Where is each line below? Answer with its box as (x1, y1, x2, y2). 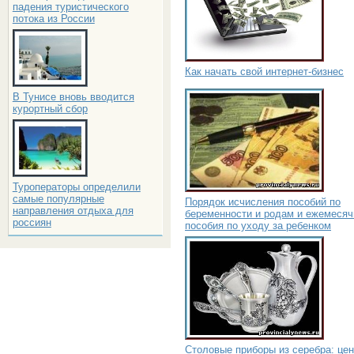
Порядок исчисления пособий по (185, 195, 341, 208)
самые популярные (12, 193, 104, 205)
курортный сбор (12, 103, 88, 115)
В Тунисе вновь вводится (12, 91, 134, 103)
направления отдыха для (12, 205, 134, 217)
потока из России (12, 13, 95, 24)
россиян (12, 217, 51, 228)
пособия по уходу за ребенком (185, 219, 331, 232)
